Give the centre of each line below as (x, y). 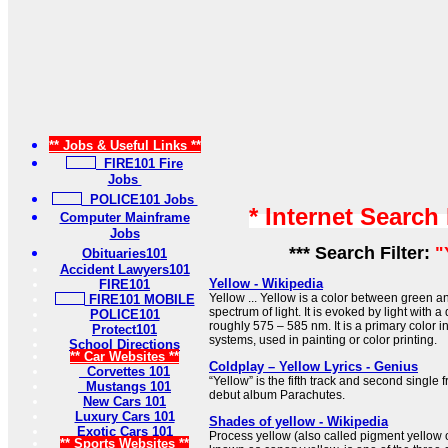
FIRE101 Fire (139, 163)
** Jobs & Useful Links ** (124, 145)
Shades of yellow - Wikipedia (298, 421)
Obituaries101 (124, 253)
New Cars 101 (124, 401)
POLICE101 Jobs (139, 199)
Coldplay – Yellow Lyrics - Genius (313, 366)
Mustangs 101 (124, 386)
